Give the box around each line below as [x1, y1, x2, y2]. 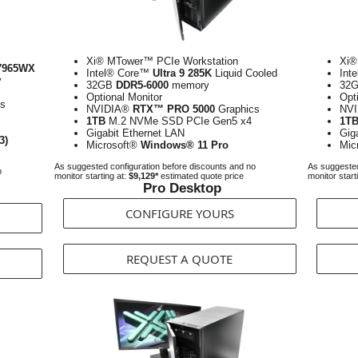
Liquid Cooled [212, 67, 277, 79]
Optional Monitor [86, 91, 162, 103]
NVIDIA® [86, 103, 133, 115]
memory [169, 79, 209, 91]
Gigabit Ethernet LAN [86, 127, 185, 139]
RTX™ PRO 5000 [133, 103, 215, 115]
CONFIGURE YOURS [125, 205, 234, 221]
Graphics [215, 103, 260, 115]
